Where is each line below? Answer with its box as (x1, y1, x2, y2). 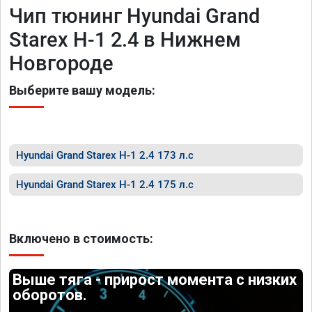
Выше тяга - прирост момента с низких (13, 271, 297, 288)
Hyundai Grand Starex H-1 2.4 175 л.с (16, 178, 194, 191)
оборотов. (13, 286, 88, 304)
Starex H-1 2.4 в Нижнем (9, 28, 241, 52)
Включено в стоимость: (9, 231, 153, 246)
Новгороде (9, 52, 114, 75)
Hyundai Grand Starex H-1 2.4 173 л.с (16, 149, 194, 162)
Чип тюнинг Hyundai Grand (9, 4, 260, 28)
